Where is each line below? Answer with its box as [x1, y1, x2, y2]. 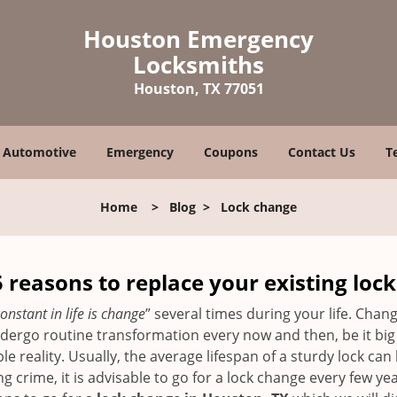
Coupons [204, 144, 258, 160]
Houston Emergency [83, 23, 314, 55]
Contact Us [288, 144, 355, 160]
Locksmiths [133, 49, 264, 81]
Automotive [3, 144, 76, 160]
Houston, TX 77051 [133, 79, 264, 98]
